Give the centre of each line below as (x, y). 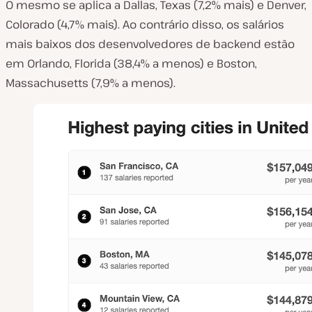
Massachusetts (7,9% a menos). (91, 83)
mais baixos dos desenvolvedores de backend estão (150, 44)
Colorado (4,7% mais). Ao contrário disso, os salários (145, 24)
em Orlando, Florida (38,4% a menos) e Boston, (131, 63)
